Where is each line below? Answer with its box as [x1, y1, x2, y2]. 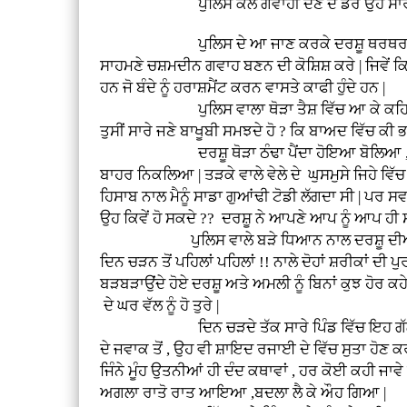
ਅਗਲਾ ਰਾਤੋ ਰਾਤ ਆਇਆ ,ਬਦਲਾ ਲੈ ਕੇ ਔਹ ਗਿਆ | [100, 383, 387, 402]
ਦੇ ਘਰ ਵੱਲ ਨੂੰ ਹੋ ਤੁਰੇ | [100, 296, 220, 314]
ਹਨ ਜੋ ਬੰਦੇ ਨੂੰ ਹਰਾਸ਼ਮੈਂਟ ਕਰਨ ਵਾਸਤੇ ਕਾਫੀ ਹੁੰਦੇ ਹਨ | [100, 78, 386, 96]
